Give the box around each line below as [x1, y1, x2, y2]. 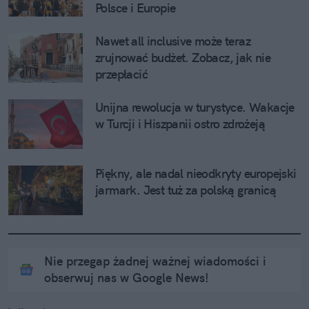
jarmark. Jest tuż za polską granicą [95, 182, 276, 199]
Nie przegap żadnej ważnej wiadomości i [44, 253, 266, 270]
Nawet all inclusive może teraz [95, 33, 250, 50]
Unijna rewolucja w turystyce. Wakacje [95, 99, 295, 116]
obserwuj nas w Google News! [44, 270, 209, 286]
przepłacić [95, 66, 148, 83]
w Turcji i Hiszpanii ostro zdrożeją [95, 116, 265, 132]
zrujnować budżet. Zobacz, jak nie [95, 50, 271, 66]
